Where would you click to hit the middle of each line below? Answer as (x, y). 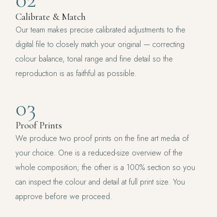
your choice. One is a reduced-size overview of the (99, 153)
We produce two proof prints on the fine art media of (102, 139)
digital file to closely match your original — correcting (100, 45)
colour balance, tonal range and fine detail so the (94, 59)
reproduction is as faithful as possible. (76, 74)
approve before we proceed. (64, 197)
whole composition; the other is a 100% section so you (105, 168)
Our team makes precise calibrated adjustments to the (101, 30)
